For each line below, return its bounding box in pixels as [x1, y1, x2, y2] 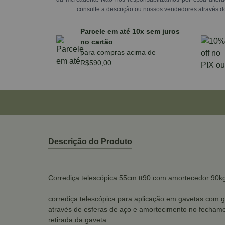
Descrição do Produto [48, 137, 132, 146]
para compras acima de [80, 48, 156, 56]
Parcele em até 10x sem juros [80, 27, 180, 35]
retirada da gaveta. [48, 216, 108, 224]
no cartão [80, 38, 113, 46]
